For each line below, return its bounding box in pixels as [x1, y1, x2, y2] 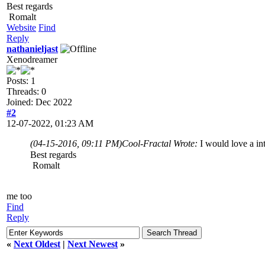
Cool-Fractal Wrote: [122, 138, 200, 148]
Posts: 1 [7, 75, 35, 86]
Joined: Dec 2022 [7, 96, 72, 107]
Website [7, 22, 36, 33]
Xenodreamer [7, 54, 57, 64]
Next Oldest [14, 238, 60, 249]
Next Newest [67, 238, 118, 249]
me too [7, 190, 32, 201]
